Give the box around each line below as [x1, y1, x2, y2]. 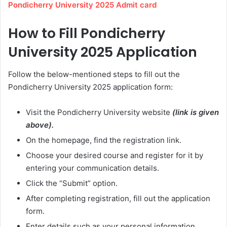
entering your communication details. [26, 163, 159, 173]
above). [26, 120, 54, 130]
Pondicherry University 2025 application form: [8, 82, 173, 92]
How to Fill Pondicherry [8, 23, 165, 43]
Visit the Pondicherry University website [26, 107, 172, 118]
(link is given [172, 107, 219, 118]
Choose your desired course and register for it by [26, 150, 203, 161]
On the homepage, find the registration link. [26, 135, 181, 145]
